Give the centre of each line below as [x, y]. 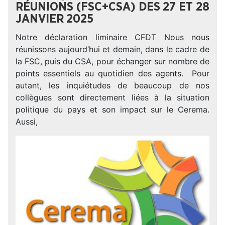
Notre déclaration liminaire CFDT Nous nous [113, 37]
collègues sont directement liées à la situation [113, 97]
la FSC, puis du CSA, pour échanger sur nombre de [113, 61]
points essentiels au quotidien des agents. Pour [113, 73]
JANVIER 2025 [54, 19]
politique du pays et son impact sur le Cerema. [113, 109]
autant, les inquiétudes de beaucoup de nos [113, 85]
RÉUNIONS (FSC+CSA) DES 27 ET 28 [113, 7]
